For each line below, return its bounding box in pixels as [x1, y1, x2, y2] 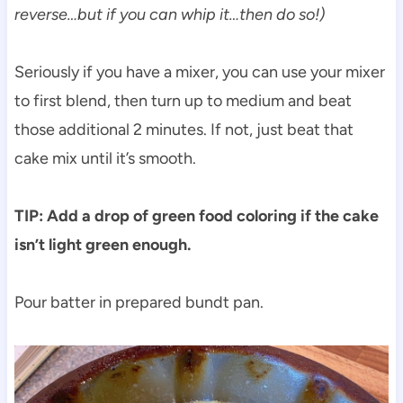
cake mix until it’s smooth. [13, 148, 196, 168]
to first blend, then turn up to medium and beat [13, 90, 352, 111]
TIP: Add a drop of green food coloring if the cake [13, 205, 379, 226]
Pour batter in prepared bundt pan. [13, 291, 264, 312]
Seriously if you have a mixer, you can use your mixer [13, 61, 385, 82]
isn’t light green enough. [13, 234, 191, 255]
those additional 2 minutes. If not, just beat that [13, 119, 354, 139]
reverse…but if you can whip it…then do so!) [13, 4, 325, 24]
